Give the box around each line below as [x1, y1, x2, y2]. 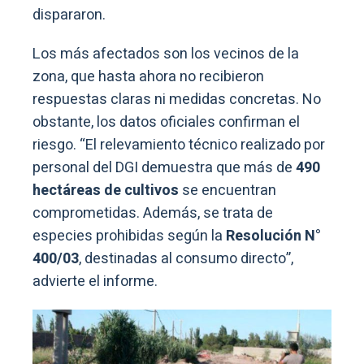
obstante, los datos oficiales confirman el [32, 110, 300, 133]
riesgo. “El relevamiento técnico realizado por [32, 133, 325, 156]
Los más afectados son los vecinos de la [32, 42, 299, 65]
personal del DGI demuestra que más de [32, 156, 296, 179]
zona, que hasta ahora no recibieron [32, 65, 264, 88]
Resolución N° [226, 224, 321, 247]
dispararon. [32, 3, 106, 26]
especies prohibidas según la [32, 224, 226, 247]
